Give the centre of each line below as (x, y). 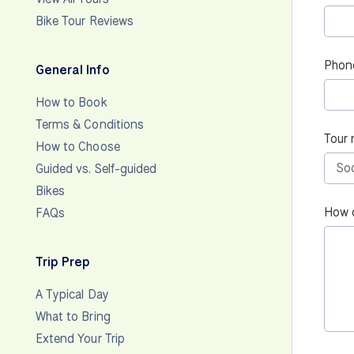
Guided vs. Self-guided (96, 168)
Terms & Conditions (90, 124)
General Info (73, 70)
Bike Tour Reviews (85, 21)
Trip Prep (63, 262)
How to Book (72, 102)
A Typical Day (72, 294)
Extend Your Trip (80, 338)
